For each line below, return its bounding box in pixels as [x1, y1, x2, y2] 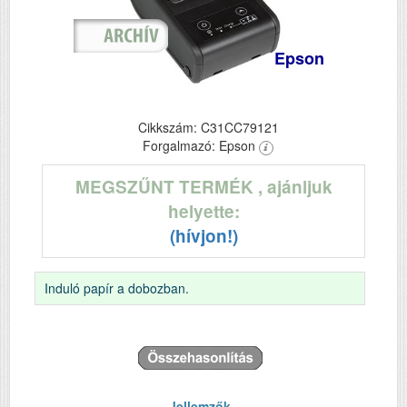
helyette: [167, 199, 240, 223]
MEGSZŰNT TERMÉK [74, 174, 258, 199]
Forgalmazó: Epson [143, 136, 259, 154]
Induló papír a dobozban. [45, 279, 189, 297]
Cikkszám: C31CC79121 [137, 118, 279, 136]
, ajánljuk [257, 174, 333, 199]
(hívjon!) [169, 223, 238, 248]
